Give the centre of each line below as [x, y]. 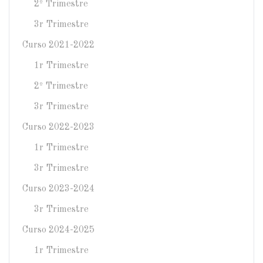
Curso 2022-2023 [58, 128]
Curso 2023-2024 [58, 189]
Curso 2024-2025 [58, 230]
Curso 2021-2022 [58, 45]
